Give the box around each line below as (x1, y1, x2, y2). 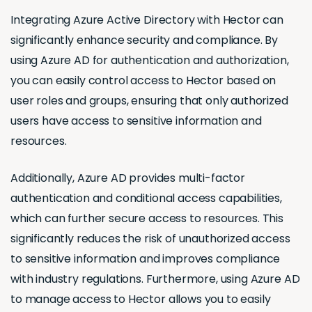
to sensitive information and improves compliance (10, 250, 281, 267)
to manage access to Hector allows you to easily (10, 290, 271, 307)
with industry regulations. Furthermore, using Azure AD (10, 270, 300, 287)
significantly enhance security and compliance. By (10, 31, 279, 48)
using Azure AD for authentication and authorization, (10, 52, 289, 68)
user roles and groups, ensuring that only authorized (10, 92, 288, 109)
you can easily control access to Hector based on (10, 72, 276, 88)
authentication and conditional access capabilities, (10, 189, 282, 206)
